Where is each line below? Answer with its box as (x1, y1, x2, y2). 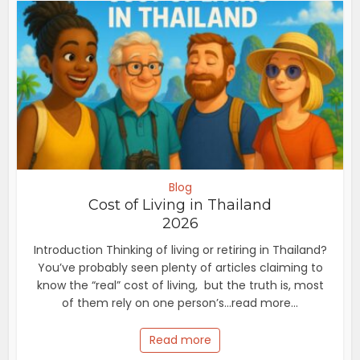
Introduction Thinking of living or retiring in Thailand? (33, 241, 327, 258)
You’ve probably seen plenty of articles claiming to (37, 259, 323, 276)
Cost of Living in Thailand (88, 195, 272, 214)
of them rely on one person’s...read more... (62, 294, 298, 311)
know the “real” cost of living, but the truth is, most (36, 276, 324, 293)
